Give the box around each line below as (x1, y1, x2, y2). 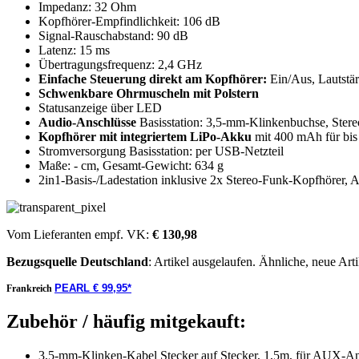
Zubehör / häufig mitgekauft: (6, 310, 246, 332)
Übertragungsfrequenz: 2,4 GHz (38, 58, 202, 71)
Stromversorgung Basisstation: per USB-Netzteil (38, 144, 284, 158)
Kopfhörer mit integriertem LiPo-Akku (38, 130, 252, 143)
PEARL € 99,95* (54, 282, 131, 294)
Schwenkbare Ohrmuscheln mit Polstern (38, 87, 259, 100)
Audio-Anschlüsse (38, 115, 136, 129)
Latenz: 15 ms (38, 43, 110, 57)
